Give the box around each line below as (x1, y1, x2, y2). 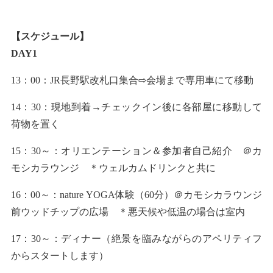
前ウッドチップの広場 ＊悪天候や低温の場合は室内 (10, 206, 245, 217)
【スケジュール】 (10, 30, 89, 41)
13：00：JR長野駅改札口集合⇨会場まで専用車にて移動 (10, 74, 253, 85)
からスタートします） (10, 250, 108, 261)
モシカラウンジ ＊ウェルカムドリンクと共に (10, 162, 216, 173)
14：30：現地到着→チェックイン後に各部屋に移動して (10, 101, 263, 112)
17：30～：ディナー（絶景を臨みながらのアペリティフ (10, 233, 263, 244)
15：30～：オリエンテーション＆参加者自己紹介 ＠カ (10, 145, 263, 156)
